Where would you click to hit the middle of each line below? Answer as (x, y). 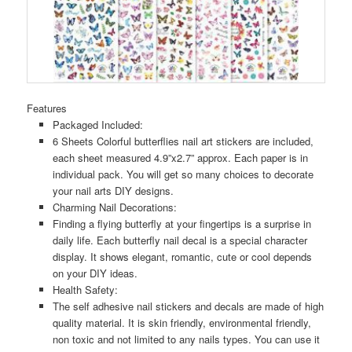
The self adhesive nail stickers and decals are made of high (188, 306)
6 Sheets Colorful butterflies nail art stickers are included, (183, 141)
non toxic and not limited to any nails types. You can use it (186, 339)
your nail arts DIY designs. (113, 190)
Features (47, 108)
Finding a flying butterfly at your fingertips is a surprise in (181, 223)
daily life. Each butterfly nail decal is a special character (180, 240)
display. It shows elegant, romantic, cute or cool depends (182, 256)
